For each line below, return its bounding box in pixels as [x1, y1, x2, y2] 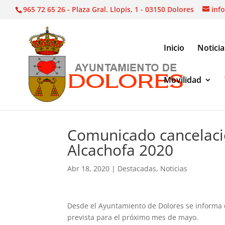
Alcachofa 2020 [67, 140, 174, 160]
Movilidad [164, 74, 201, 85]
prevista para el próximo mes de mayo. [67, 212, 199, 222]
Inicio [164, 42, 184, 53]
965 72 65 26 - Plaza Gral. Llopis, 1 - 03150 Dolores [23, 4, 194, 14]
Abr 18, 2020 [67, 164, 110, 173]
